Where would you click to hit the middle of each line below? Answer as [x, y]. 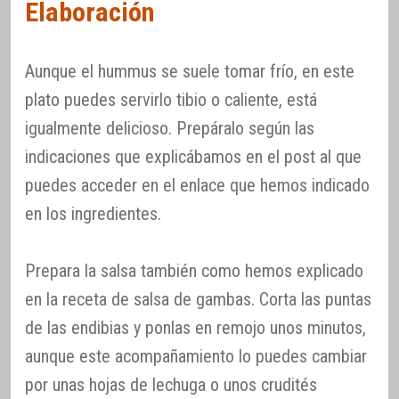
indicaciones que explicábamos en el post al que [193, 156]
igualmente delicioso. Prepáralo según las [170, 128]
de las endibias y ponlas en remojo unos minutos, [195, 327]
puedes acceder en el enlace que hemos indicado [197, 185]
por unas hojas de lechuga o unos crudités [171, 384]
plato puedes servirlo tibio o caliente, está [171, 99]
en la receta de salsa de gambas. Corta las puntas [198, 299]
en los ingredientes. [93, 213]
